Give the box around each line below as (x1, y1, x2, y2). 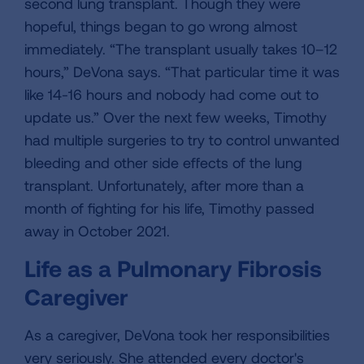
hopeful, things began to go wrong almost (24, 17, 297, 36)
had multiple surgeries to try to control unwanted (24, 131, 340, 149)
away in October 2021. (24, 222, 170, 240)
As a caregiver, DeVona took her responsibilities (24, 326, 330, 344)
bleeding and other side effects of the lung (24, 154, 302, 172)
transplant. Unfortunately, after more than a (24, 176, 304, 195)
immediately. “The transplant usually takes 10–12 (24, 40, 337, 58)
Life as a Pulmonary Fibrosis (24, 254, 322, 283)
